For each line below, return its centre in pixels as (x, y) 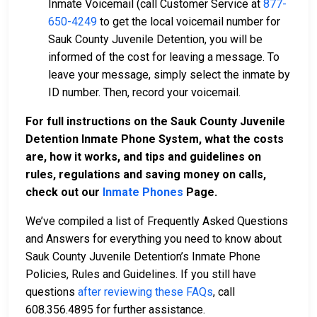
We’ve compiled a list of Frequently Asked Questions (157, 221)
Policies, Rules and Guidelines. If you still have (141, 274)
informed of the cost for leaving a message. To (164, 57)
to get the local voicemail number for (189, 21)
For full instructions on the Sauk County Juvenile (155, 121)
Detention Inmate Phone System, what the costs (155, 139)
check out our (64, 192)
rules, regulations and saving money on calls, (146, 174)
